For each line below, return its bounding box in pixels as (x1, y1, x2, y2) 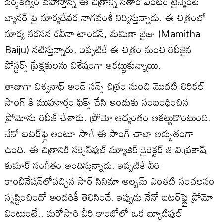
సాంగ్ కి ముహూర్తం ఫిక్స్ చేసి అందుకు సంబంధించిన (5, 91, 189, 111)
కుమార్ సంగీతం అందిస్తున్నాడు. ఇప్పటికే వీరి (5, 155, 160, 175)
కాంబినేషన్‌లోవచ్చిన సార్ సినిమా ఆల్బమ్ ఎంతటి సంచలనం (5, 170, 215, 191)
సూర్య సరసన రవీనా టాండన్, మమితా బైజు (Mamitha (5, 23, 200, 43)
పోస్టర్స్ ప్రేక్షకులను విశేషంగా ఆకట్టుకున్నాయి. (5, 55, 161, 75)
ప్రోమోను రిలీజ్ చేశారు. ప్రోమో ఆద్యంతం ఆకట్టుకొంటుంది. (5, 107, 211, 127)
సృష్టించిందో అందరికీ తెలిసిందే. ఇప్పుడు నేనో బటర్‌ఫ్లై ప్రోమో (5, 186, 213, 207)
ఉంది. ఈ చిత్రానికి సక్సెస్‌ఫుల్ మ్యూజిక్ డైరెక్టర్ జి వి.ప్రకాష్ (5, 139, 206, 159)
